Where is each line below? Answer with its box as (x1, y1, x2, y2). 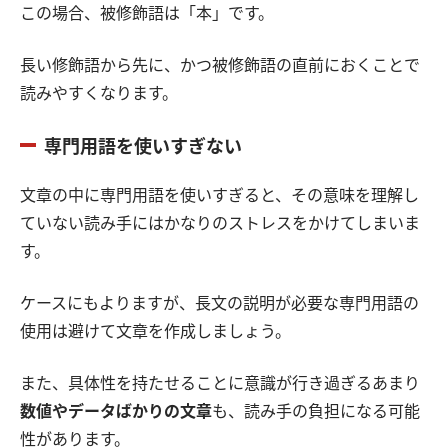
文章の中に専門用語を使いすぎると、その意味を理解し (20, 187, 419, 205)
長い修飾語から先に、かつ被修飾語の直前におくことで (20, 57, 420, 75)
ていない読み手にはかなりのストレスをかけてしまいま (20, 215, 420, 233)
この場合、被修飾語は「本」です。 (20, 5, 274, 23)
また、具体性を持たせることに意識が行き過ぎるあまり (20, 375, 420, 393)
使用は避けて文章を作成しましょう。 (20, 323, 291, 341)
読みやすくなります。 (20, 85, 178, 103)
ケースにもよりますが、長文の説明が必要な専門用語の (20, 295, 419, 313)
